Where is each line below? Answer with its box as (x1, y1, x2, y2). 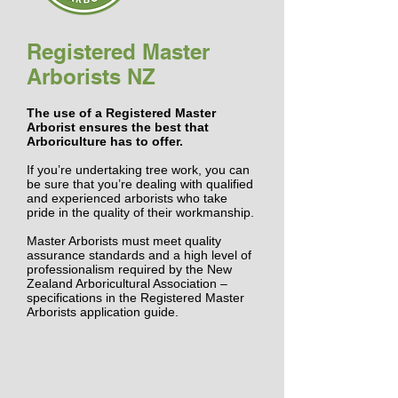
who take (173, 191, 227, 205)
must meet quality (118, 234, 221, 248)
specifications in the (27, 291, 140, 305)
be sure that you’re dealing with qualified (27, 177, 253, 191)
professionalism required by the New (27, 262, 232, 276)
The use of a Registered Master (27, 106, 216, 120)
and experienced (27, 191, 124, 205)
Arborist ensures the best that (27, 120, 209, 134)
